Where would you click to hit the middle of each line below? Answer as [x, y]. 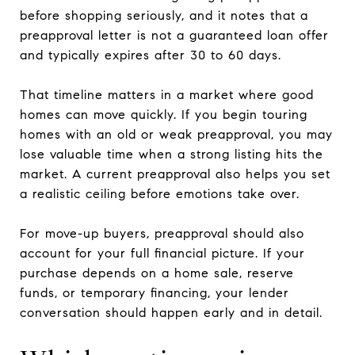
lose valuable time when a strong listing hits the [172, 154]
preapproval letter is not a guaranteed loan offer [174, 35]
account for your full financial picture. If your [162, 253]
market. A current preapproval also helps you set [175, 174]
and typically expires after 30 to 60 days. [151, 55]
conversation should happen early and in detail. [171, 312]
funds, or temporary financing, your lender [155, 292]
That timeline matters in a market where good [167, 94]
